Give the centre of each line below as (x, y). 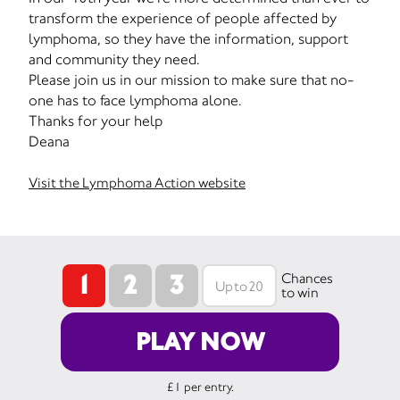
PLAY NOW (200, 342)
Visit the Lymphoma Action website (137, 183)
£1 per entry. (200, 387)
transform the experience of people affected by (183, 18)
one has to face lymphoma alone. (135, 100)
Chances (307, 278)
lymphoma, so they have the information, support (188, 38)
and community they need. (114, 59)
